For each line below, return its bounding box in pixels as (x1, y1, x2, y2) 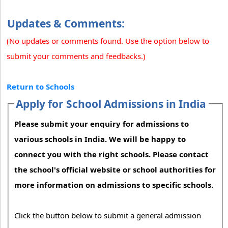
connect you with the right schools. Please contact (14, 149, 209, 159)
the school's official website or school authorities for (14, 164, 216, 175)
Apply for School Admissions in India (16, 96, 207, 111)
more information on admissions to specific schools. (14, 179, 214, 190)
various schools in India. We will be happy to (14, 133, 186, 144)
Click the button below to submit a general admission (14, 210, 202, 220)
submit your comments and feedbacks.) (7, 50, 146, 61)
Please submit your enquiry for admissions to (14, 118, 189, 129)
